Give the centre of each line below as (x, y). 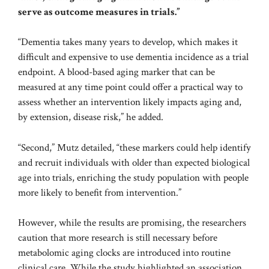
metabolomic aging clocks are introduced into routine (124, 253)
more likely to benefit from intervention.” (100, 192)
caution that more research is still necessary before (118, 238)
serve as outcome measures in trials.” (99, 12)
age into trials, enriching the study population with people (133, 177)
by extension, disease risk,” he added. (91, 117)
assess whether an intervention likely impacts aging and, (130, 102)
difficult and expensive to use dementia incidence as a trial (133, 57)
